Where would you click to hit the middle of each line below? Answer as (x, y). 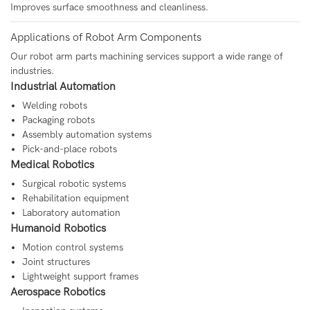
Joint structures (56, 262)
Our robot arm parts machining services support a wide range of (147, 57)
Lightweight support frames (80, 277)
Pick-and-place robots (69, 149)
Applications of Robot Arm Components (106, 38)
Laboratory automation (71, 213)
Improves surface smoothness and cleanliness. (109, 8)
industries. (32, 71)
